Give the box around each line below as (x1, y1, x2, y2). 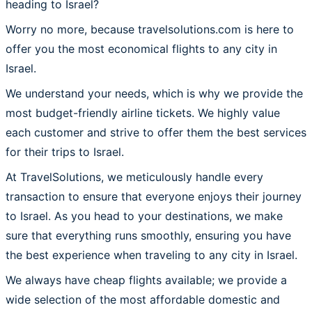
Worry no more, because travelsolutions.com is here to (6, 22, 294, 36)
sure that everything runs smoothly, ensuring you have (6, 228, 291, 242)
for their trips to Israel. (6, 144, 124, 159)
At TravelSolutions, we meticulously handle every (6, 169, 263, 184)
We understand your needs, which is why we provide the (6, 86, 303, 100)
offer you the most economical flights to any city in (6, 41, 277, 56)
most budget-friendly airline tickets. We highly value (6, 105, 280, 120)
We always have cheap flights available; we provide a (6, 272, 287, 287)
